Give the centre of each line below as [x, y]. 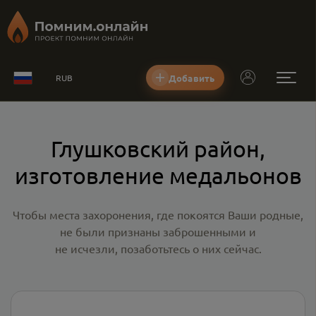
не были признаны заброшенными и [158, 231]
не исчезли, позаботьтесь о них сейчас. [158, 248]
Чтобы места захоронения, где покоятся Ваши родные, [158, 214]
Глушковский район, [158, 148]
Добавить [192, 78]
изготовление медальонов [158, 175]
